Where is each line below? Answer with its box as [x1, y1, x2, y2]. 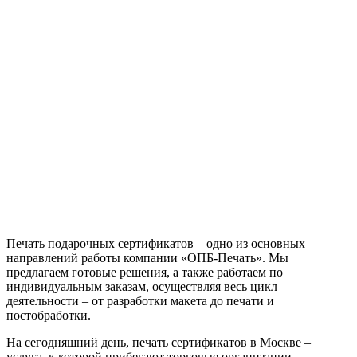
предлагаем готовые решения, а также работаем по [6, 265, 283, 279]
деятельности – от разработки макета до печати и [6, 293, 274, 308]
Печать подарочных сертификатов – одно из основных [6, 236, 305, 250]
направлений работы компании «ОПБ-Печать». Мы [6, 250, 288, 265]
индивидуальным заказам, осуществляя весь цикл [6, 279, 277, 293]
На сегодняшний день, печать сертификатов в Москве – [6, 335, 311, 349]
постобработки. [6, 308, 91, 322]
